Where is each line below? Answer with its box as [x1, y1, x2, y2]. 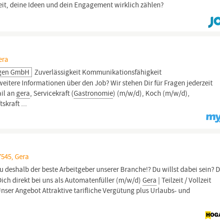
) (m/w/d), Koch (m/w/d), [113, 88, 190, 98]
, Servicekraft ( [30, 88, 74, 98]
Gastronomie [74, 88, 113, 98]
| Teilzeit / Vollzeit [157, 175, 212, 185]
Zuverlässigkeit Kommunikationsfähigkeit [33, 67, 162, 77]
